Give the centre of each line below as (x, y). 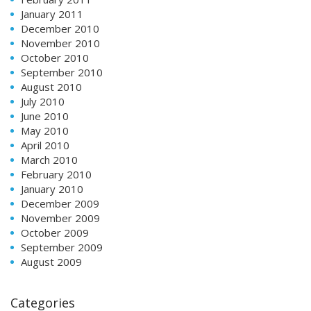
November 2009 (60, 218)
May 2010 (45, 130)
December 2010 (60, 28)
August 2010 (51, 86)
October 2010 (55, 57)
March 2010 (49, 159)
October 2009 (55, 232)
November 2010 (60, 43)
